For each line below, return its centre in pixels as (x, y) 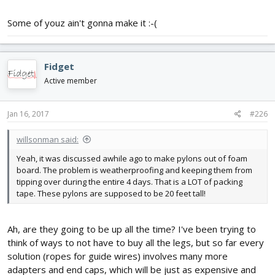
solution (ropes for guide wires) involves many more (118, 256)
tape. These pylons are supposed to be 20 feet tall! (111, 194)
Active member (71, 80)
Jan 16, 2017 (28, 114)
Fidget (59, 66)
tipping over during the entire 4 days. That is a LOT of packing (130, 182)
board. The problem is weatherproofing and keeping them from (134, 170)
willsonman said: (48, 140)
